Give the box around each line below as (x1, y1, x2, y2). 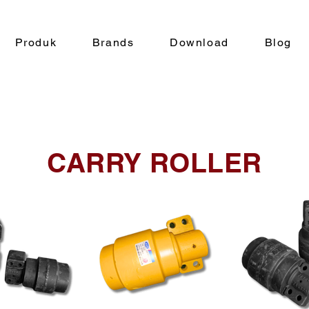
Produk (14, 36, 57, 49)
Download (170, 36, 229, 49)
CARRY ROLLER (46, 146, 262, 179)
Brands (92, 36, 134, 49)
